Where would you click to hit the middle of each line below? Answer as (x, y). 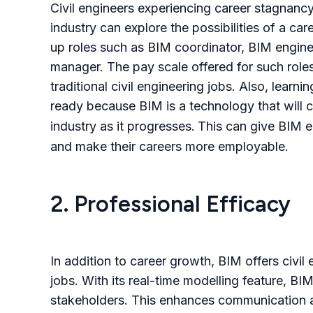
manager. (77, 67)
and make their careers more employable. (171, 146)
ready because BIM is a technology (154, 106)
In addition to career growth (131, 261)
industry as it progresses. (123, 126)
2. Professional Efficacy (170, 204)
